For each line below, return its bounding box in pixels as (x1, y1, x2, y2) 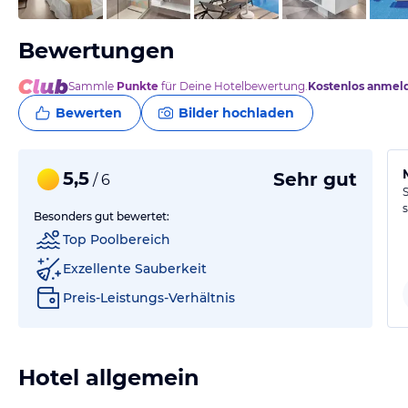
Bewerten (56, 105, 122, 121)
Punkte (117, 79, 158, 93)
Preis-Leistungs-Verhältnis (63, 289, 235, 306)
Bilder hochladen (178, 105, 294, 121)
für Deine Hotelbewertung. (158, 79, 308, 93)
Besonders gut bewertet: (34, 209, 169, 223)
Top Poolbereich (63, 230, 170, 248)
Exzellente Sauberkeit (63, 260, 207, 277)
